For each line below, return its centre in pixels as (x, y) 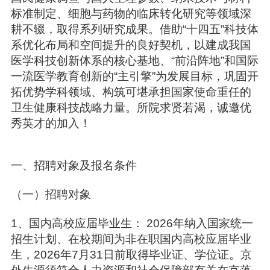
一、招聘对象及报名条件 (75, 165)
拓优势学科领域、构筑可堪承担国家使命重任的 (131, 92)
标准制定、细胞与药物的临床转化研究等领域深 (131, 14)
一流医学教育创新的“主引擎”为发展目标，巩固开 (134, 76)
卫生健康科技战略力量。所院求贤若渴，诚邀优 (131, 108)
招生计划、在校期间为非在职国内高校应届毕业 (131, 239)
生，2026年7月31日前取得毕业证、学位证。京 (131, 255)
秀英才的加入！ (52, 123)
